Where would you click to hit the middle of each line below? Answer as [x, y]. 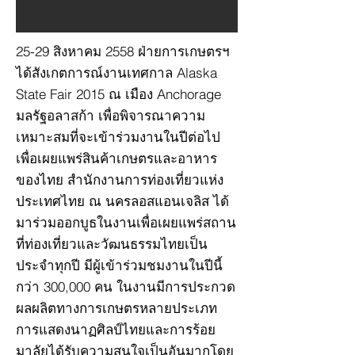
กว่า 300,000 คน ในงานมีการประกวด [126, 286]
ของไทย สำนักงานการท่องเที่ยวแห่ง [120, 179]
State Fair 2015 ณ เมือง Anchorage [118, 94]
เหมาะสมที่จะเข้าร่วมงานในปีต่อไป [118, 137]
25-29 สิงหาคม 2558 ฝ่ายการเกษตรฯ [123, 51]
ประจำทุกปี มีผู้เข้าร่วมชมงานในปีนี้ [119, 265]
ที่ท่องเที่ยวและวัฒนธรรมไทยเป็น [112, 244]
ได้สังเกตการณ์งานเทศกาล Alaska [116, 73]
